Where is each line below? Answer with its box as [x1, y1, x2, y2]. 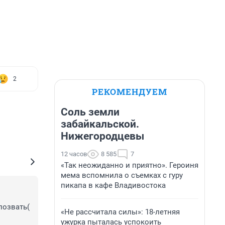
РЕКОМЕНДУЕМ [92, 86, 167, 97]
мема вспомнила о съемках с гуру [61, 171, 183, 180]
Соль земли [61, 106, 120, 118]
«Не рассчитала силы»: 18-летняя [61, 207, 180, 216]
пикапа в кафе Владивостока [61, 181, 166, 190]
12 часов [61, 150, 87, 158]
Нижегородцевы [61, 130, 144, 142]
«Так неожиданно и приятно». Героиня [61, 161, 198, 170]
